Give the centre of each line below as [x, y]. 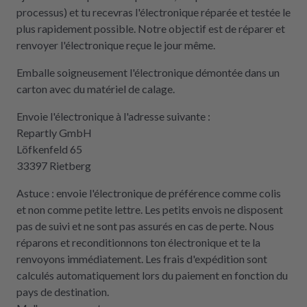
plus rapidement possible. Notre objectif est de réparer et [151, 28]
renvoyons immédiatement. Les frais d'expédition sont [142, 259]
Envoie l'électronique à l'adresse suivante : [113, 116]
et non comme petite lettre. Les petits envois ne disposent [150, 209]
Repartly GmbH [54, 133]
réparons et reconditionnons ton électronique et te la [138, 242]
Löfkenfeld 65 [49, 149]
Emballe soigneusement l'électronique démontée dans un [148, 72]
